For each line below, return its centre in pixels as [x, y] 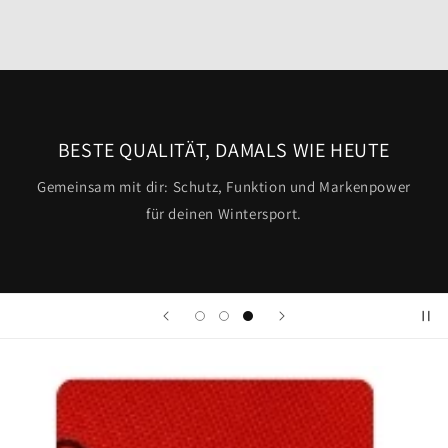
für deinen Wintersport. [224, 213]
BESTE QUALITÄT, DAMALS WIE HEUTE [224, 149]
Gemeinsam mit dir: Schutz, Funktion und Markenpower [224, 186]
